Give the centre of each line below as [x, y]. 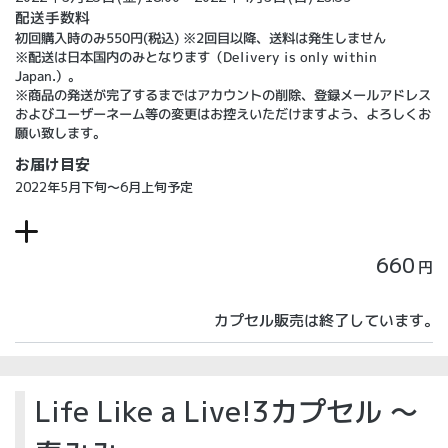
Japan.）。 [48, 75]
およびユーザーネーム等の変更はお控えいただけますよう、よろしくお [222, 114]
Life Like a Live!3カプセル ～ [226, 411]
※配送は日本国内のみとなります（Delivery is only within [196, 57]
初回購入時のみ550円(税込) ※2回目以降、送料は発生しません [201, 38]
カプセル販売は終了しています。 [326, 320]
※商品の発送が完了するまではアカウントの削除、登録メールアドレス [222, 95]
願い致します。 [60, 132]
